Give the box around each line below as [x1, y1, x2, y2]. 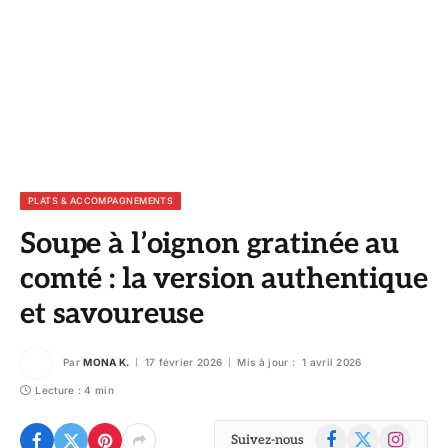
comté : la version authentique [20, 262, 428, 297]
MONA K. [83, 355, 130, 368]
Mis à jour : [237, 355, 296, 368]
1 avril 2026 [302, 355, 362, 368]
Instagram [378, 425, 441, 442]
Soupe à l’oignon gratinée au [20, 227, 399, 262]
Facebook [314, 425, 374, 442]
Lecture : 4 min [35, 384, 114, 396]
